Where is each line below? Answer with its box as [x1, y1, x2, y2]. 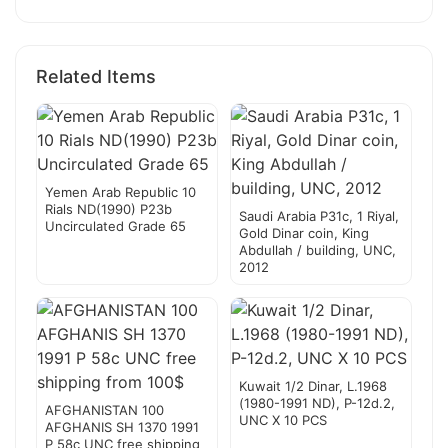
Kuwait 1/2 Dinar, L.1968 [239, 378, 387, 395]
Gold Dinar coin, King [239, 225, 369, 242]
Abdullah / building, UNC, [239, 242, 396, 259]
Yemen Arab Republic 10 [45, 184, 196, 201]
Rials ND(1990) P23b [45, 201, 172, 218]
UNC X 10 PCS [239, 412, 327, 429]
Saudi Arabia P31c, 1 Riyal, [239, 208, 399, 225]
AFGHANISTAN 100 [45, 402, 164, 419]
